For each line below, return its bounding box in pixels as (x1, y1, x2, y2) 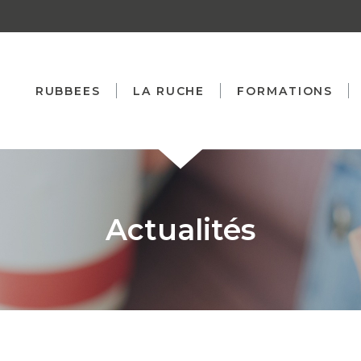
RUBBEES (35, 84, 101, 98)
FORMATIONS (237, 84, 334, 98)
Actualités (106, 212, 255, 247)
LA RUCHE (133, 84, 205, 98)
